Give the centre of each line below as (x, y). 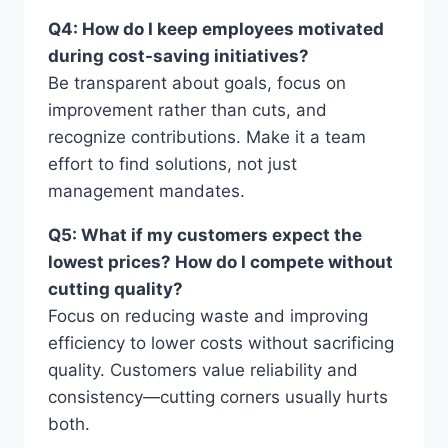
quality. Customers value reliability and (203, 369)
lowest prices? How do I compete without (220, 261)
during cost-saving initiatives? (178, 55)
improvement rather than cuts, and (187, 109)
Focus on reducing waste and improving (208, 315)
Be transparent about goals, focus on (197, 82)
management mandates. (146, 190)
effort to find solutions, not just (172, 163)
